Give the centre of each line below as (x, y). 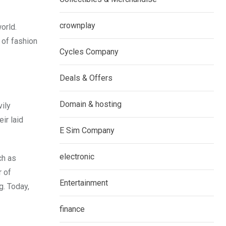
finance (72, 209)
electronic (77, 157)
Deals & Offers (86, 78)
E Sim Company (87, 131)
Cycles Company (89, 52)
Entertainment (84, 183)
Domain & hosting (91, 104)
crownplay (77, 26)
